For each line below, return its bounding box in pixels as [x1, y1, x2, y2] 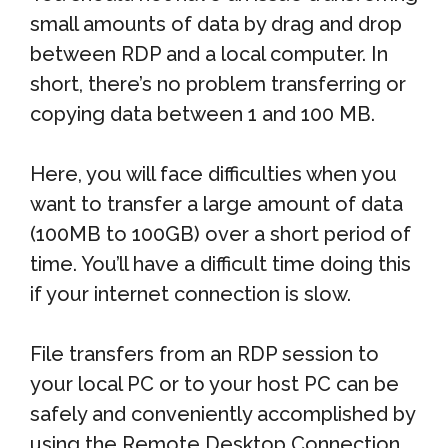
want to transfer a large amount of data [30, 191, 403, 216]
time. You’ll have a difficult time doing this [30, 251, 411, 276]
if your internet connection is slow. [30, 281, 351, 306]
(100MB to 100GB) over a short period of [30, 221, 411, 246]
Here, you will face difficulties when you [30, 161, 397, 186]
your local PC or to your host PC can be [30, 371, 399, 396]
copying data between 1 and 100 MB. [30, 101, 375, 126]
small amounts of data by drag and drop [30, 11, 402, 36]
